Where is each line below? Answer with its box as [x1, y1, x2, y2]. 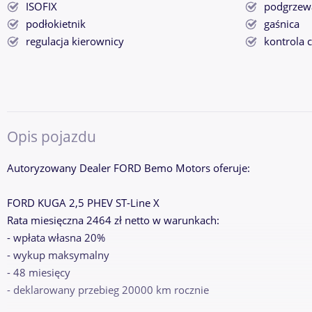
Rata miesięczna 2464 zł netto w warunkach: [7, 212, 219, 228]
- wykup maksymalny [7, 247, 109, 263]
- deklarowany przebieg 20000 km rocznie [7, 282, 209, 297]
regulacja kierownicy [26, 34, 124, 49]
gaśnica [264, 17, 299, 32]
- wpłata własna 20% [7, 230, 105, 245]
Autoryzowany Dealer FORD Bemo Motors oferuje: [7, 160, 250, 175]
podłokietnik [26, 17, 86, 32]
